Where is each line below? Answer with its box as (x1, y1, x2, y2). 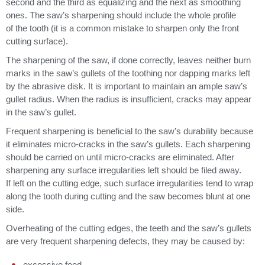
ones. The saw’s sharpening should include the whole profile (6, 10, 236, 20)
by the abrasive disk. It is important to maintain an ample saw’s (6, 81, 247, 91)
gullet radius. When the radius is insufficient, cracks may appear (6, 94, 251, 104)
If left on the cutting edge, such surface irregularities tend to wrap (6, 178, 253, 188)
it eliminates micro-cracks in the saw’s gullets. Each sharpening (6, 139, 250, 149)
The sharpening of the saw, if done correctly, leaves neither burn (6, 55, 251, 65)
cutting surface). (6, 36, 68, 46)
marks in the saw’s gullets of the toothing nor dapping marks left (6, 68, 250, 78)
